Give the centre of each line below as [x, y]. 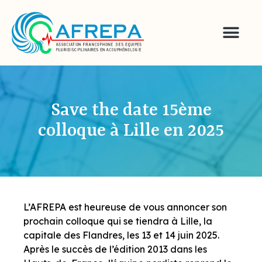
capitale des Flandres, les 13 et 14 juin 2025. [121, 235]
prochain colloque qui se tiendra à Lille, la [118, 221]
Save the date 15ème [131, 111]
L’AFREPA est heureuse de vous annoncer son [125, 207]
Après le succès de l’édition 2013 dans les [115, 249]
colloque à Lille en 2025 [131, 131]
